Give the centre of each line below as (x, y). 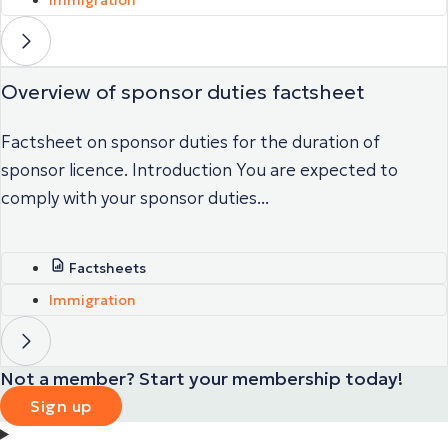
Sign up (61, 405)
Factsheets (107, 267)
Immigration (92, 299)
